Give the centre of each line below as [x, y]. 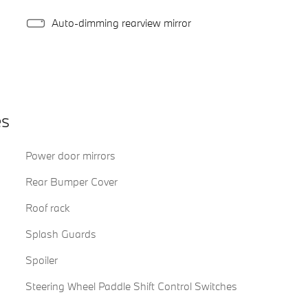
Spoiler [41, 260]
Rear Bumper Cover [71, 182]
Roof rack [47, 208]
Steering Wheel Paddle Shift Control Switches [131, 286]
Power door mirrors [70, 156]
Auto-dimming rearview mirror [121, 22]
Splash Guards [60, 234]
